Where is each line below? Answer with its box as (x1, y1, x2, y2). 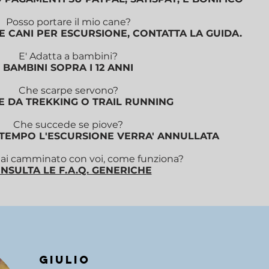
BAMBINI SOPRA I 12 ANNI (3, 62, 133, 73)
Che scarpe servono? (18, 85, 118, 96)
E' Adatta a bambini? (19, 50, 118, 62)
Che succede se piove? (13, 119, 123, 130)
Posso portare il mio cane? (5, 16, 131, 28)
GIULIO (39, 253, 90, 267)
